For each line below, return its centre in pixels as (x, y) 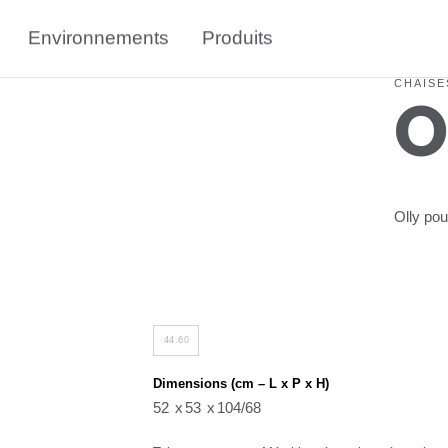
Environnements (98, 38)
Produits (237, 38)
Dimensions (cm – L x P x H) (241, 384)
